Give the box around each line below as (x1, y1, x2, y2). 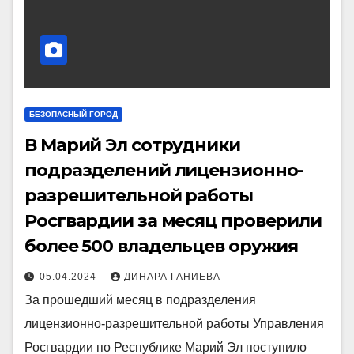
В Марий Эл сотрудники (24, 134, 240, 156)
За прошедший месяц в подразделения (24, 292, 256, 307)
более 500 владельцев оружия (24, 235, 299, 257)
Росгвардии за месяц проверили (24, 209, 322, 232)
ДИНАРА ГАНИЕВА (124, 270, 220, 282)
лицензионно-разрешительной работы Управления (24, 316, 324, 330)
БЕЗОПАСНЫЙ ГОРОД (29, 109, 118, 119)
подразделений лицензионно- (24, 159, 303, 181)
